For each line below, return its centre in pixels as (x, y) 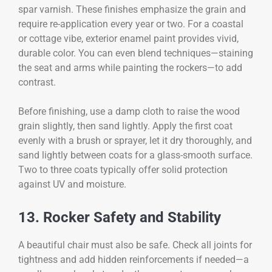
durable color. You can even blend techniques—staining (136, 53)
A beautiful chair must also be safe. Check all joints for (135, 245)
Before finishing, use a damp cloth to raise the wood (129, 112)
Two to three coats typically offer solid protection (123, 170)
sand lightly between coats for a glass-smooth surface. (135, 155)
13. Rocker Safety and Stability (120, 218)
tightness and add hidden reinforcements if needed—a (134, 260)
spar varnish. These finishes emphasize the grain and (132, 9)
